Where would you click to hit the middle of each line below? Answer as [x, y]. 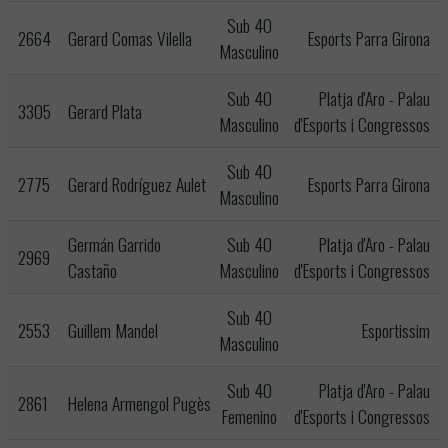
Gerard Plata [105, 111]
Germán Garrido [114, 244]
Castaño [92, 270]
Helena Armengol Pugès [139, 403]
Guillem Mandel [113, 330]
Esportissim [396, 330]
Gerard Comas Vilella [130, 38]
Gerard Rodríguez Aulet [137, 184]
